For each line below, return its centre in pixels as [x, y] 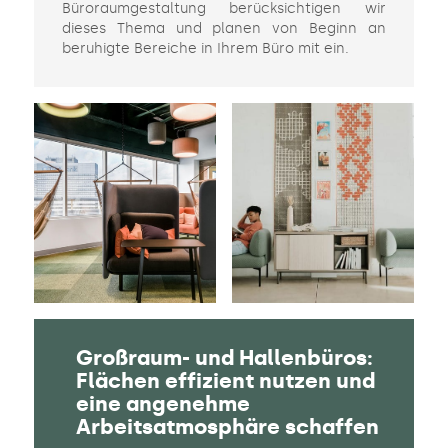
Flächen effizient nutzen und [225, 381]
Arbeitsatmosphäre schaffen [227, 427]
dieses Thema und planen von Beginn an [224, 29]
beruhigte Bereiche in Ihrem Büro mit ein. [205, 49]
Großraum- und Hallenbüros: [224, 358]
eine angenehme [162, 404]
